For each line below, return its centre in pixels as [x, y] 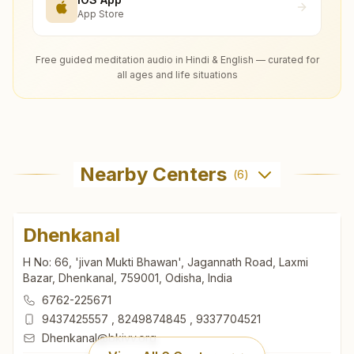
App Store [101, 14]
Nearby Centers [153, 174]
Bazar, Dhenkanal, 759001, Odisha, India [128, 277]
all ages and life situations [177, 74]
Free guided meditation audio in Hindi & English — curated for [177, 59]
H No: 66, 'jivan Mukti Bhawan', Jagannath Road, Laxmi [166, 262]
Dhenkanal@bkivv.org [99, 337]
